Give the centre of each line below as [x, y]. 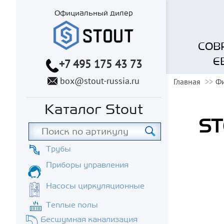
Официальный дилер [93, 13]
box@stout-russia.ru [100, 80]
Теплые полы [72, 205]
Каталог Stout [93, 109]
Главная [187, 82]
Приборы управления [87, 165]
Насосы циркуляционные [95, 186]
